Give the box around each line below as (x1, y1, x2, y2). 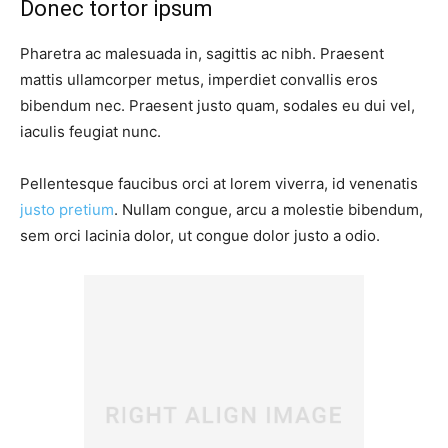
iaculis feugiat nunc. (20, 121, 161, 141)
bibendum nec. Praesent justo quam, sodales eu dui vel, (20, 95, 415, 115)
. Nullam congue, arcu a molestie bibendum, (114, 199, 423, 219)
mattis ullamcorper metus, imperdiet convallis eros (20, 69, 378, 89)
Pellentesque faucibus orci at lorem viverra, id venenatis (20, 173, 418, 193)
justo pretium (20, 199, 114, 219)
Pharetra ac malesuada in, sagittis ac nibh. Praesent (20, 43, 384, 63)
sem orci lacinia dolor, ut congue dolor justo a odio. (20, 225, 380, 245)
